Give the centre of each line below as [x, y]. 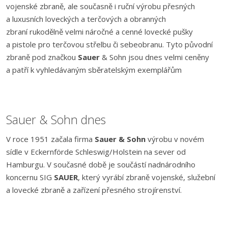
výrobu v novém [175, 139]
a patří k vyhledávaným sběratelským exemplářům [94, 70]
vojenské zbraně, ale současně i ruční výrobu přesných [101, 6]
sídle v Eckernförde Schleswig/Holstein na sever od [96, 152]
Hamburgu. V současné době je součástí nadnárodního [101, 164]
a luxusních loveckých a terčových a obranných [86, 19]
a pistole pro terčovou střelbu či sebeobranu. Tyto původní [109, 44]
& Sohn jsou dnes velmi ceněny [154, 57]
